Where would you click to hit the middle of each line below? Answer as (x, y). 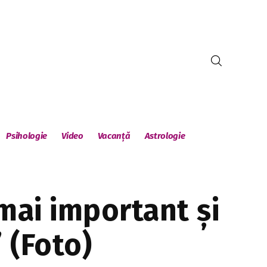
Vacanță (114, 136)
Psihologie (27, 136)
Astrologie (165, 136)
